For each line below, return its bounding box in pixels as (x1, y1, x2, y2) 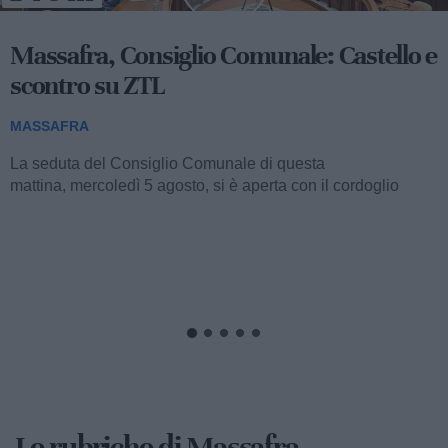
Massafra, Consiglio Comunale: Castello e (10, 39, 437, 73)
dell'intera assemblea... (10, 199, 173, 217)
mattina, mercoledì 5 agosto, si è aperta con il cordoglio (10, 177, 399, 195)
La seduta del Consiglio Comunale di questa (10, 155, 325, 173)
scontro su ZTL (10, 69, 164, 103)
